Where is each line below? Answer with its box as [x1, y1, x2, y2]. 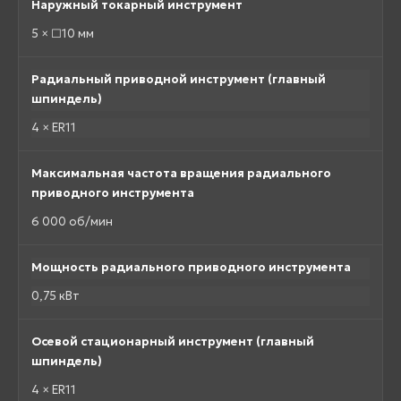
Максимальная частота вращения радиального [31, 166, 331, 182]
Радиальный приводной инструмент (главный [31, 72, 326, 88]
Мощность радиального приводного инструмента [31, 260, 351, 276]
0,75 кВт [31, 288, 80, 304]
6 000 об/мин [31, 214, 113, 230]
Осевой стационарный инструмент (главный [31, 334, 314, 350]
